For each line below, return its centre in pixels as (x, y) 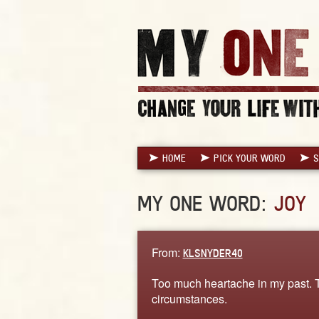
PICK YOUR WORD (249, 158)
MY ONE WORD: (205, 203)
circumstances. (189, 298)
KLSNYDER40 (213, 253)
